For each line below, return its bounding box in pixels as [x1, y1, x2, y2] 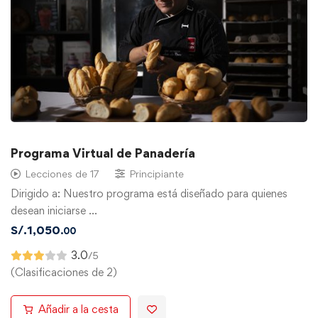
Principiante [129, 167, 184, 180]
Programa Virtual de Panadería [11, 145, 195, 160]
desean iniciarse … [11, 203, 97, 217]
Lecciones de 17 [25, 167, 99, 180]
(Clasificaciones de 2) [11, 265, 117, 279]
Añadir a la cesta [38, 302, 119, 316]
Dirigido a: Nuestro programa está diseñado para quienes [11, 186, 287, 200]
